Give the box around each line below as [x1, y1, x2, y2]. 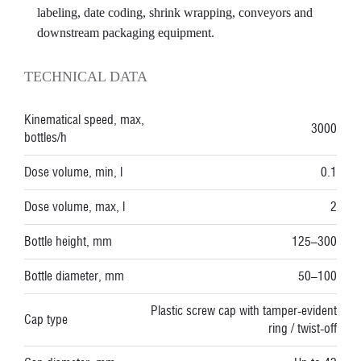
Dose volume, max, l [24, 199, 125, 214]
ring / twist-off [268, 321, 337, 336]
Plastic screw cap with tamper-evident [151, 303, 337, 318]
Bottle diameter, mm [24, 268, 124, 284]
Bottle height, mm [24, 234, 112, 249]
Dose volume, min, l [24, 164, 122, 180]
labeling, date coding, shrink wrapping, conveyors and [37, 6, 313, 19]
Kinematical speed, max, [24, 112, 144, 127]
